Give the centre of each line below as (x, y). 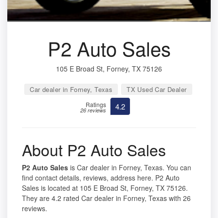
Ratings (96, 104)
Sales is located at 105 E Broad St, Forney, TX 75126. (105, 188)
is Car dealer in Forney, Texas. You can (130, 167)
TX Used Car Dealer (157, 89)
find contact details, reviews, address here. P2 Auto (101, 177)
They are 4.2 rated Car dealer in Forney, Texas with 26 (106, 198)
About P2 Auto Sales (94, 149)
